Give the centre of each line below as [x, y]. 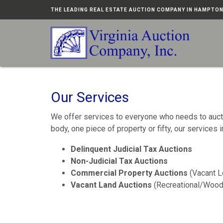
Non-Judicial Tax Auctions [119, 161]
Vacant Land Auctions [111, 185]
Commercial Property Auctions [130, 173]
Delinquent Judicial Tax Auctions [131, 149]
